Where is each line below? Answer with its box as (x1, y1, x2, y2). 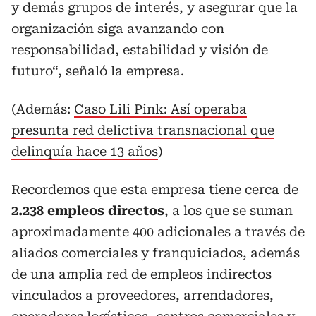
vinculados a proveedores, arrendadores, (11, 288, 274, 303)
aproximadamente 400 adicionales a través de (11, 224, 305, 239)
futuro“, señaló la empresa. (11, 63, 184, 78)
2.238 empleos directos (11, 203, 164, 218)
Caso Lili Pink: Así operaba (74, 102, 247, 116)
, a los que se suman (164, 203, 293, 218)
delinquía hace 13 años (11, 144, 158, 159)
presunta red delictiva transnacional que (11, 123, 274, 138)
